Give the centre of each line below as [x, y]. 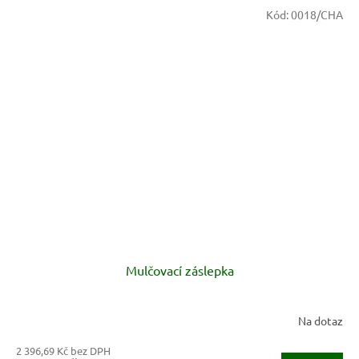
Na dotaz [321, 320]
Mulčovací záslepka [179, 270]
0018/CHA [317, 15]
